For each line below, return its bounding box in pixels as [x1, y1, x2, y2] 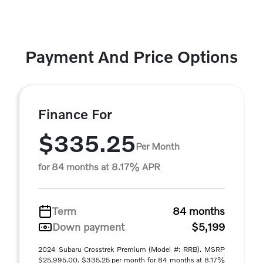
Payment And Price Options [25, 47, 238, 67]
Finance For [38, 106, 112, 123]
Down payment [52, 220, 124, 234]
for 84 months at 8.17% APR [38, 161, 160, 173]
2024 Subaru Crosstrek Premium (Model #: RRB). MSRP [38, 245, 225, 254]
